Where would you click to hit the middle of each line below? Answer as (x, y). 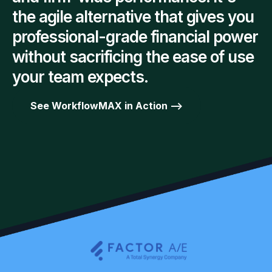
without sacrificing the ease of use (133, 57)
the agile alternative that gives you (133, 17)
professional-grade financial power (135, 37)
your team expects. (80, 77)
